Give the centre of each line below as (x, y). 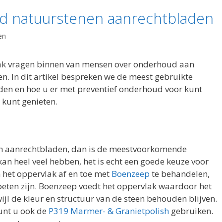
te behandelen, (180, 173)
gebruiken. (191, 211)
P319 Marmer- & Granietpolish (109, 211)
